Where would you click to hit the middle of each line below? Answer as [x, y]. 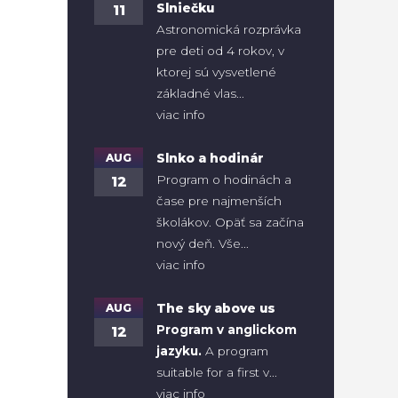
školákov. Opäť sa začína [230, 223]
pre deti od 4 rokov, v [220, 51]
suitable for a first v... [217, 373]
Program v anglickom [227, 330]
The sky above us [216, 309]
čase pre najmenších [219, 201]
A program [235, 351]
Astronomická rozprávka [229, 30]
